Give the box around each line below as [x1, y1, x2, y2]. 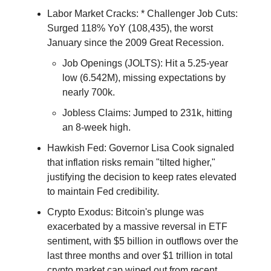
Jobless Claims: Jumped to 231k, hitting [62, 108, 232, 119]
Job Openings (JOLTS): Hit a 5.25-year [62, 58, 228, 69]
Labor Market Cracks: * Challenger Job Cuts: [47, 8, 238, 19]
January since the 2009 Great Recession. [47, 38, 224, 48]
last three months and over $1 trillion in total [47, 250, 233, 261]
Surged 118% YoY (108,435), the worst [47, 23, 213, 34]
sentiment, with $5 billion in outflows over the [47, 236, 238, 247]
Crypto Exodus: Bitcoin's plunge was [47, 207, 204, 218]
